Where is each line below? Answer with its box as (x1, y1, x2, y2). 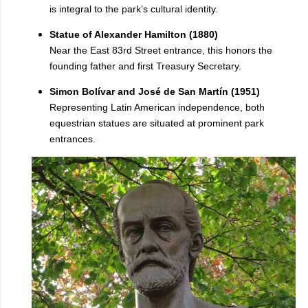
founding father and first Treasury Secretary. (49, 60, 241, 72)
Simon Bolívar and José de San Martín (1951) (49, 86, 260, 98)
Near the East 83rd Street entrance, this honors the (49, 45, 272, 56)
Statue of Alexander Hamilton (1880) (49, 29, 218, 41)
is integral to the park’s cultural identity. (49, 3, 218, 15)
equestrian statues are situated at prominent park (49, 118, 264, 129)
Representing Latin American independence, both (49, 102, 265, 113)
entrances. (49, 133, 96, 145)
